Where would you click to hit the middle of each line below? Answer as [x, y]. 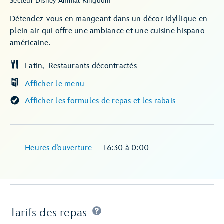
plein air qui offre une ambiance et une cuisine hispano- [109, 31]
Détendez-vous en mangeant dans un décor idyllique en [109, 19]
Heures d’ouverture [60, 148]
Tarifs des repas [49, 213]
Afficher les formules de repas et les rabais [100, 101]
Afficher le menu [55, 84]
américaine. [30, 43]
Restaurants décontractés [92, 66]
